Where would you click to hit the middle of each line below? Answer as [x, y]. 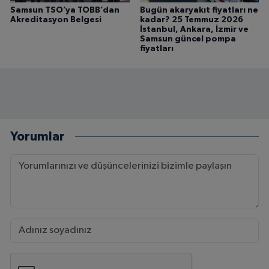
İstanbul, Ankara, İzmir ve [194, 29]
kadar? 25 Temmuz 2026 [191, 20]
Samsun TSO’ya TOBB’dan [65, 10]
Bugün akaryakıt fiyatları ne [199, 10]
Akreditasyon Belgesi [56, 20]
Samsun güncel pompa [188, 39]
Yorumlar [38, 137]
